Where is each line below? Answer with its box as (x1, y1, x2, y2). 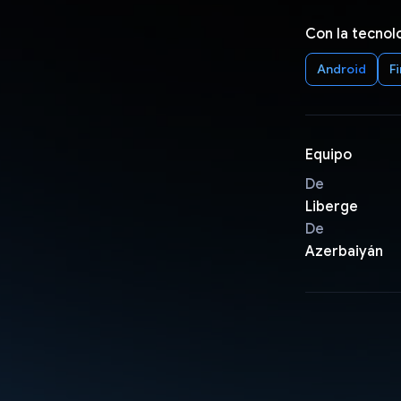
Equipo (304, 145, 352, 164)
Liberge (304, 197, 358, 216)
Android (316, 60, 366, 77)
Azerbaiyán (304, 242, 383, 260)
